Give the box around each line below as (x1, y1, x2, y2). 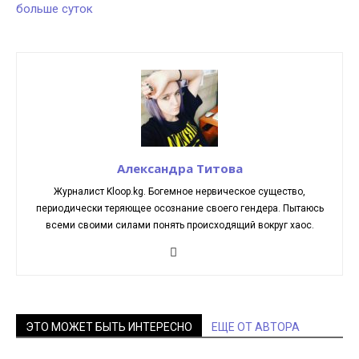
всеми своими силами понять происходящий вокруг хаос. (45, 220, 314, 231)
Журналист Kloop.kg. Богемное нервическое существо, (54, 186, 305, 197)
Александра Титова (116, 160, 243, 176)
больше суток (16, 2, 93, 16)
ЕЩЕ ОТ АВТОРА (212, 321, 300, 333)
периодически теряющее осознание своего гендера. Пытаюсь (35, 203, 324, 214)
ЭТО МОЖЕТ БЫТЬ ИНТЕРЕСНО (26, 321, 192, 333)
